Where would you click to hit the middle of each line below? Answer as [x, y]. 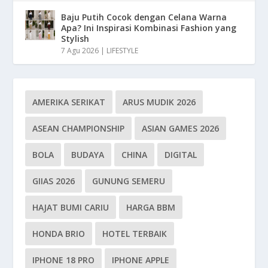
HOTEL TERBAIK [135, 234]
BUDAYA [88, 155]
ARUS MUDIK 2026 [159, 102]
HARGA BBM [151, 208]
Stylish [75, 39]
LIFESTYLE [123, 51]
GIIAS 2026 [54, 181]
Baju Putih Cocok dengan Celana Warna [144, 17]
